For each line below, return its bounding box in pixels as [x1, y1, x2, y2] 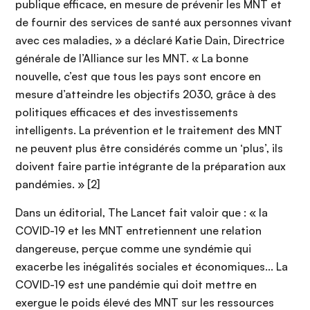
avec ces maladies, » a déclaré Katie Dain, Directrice [15, 33, 284, 48]
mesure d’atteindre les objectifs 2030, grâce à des [15, 87, 276, 102]
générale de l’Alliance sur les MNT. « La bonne [15, 51, 248, 66]
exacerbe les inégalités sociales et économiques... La [15, 259, 288, 274]
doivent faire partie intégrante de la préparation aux [15, 159, 286, 174]
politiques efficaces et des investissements [15, 105, 238, 120]
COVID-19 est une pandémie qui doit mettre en [15, 277, 257, 292]
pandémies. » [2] [15, 177, 100, 192]
